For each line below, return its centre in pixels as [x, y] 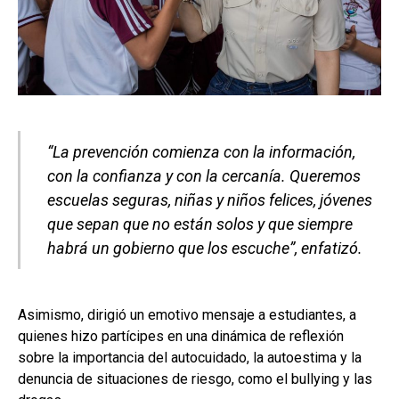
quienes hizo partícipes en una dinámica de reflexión [181, 336]
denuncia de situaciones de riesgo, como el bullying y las [195, 379]
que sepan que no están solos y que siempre [200, 224]
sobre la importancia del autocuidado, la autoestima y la [190, 357]
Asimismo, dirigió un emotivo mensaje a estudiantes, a [187, 314]
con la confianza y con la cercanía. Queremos [204, 175]
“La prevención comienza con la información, [201, 151]
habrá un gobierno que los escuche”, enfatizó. [205, 248]
